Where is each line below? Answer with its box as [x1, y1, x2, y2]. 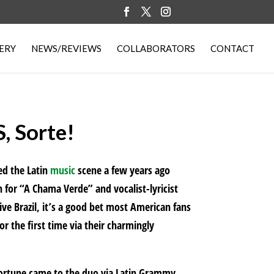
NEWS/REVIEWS [31, 42, 102, 54]
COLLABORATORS [117, 42, 195, 54]
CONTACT [210, 42, 254, 54]
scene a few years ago [75, 163, 171, 177]
